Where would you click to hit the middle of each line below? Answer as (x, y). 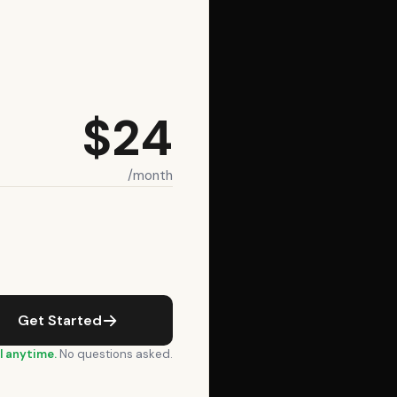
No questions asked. (115, 354)
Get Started (60, 320)
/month (150, 175)
